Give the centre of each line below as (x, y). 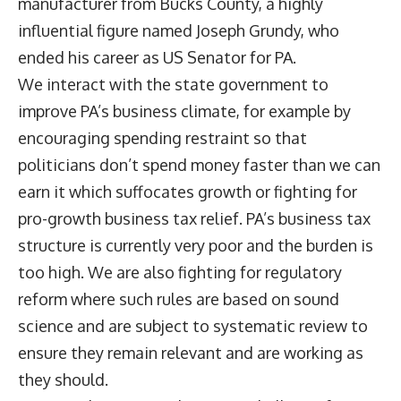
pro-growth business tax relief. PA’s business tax (194, 218)
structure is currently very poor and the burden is (196, 245)
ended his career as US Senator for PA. (159, 57)
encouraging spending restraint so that (162, 137)
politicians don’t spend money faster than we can (199, 164)
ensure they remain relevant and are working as (191, 352)
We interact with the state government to (173, 84)
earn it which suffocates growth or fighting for (188, 191)
